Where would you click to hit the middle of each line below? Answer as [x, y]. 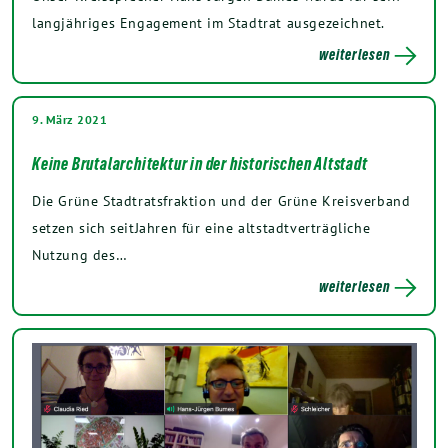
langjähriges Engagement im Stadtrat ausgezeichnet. [209, 22]
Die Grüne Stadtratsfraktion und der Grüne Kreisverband [221, 200]
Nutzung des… [80, 254]
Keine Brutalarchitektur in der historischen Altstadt [200, 164]
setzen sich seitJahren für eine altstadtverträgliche [201, 227]
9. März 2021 [69, 119]
